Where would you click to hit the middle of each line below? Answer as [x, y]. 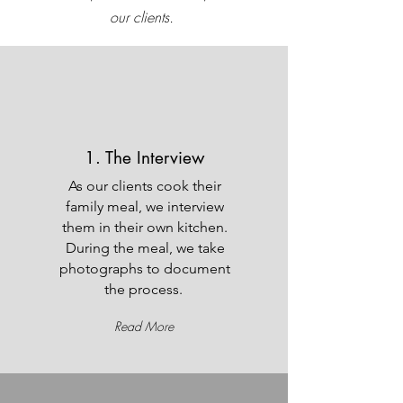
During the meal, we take [145, 247]
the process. [145, 289]
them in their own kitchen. [145, 227]
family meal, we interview [145, 206]
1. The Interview [144, 157]
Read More [144, 326]
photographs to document [145, 268]
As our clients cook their [145, 185]
